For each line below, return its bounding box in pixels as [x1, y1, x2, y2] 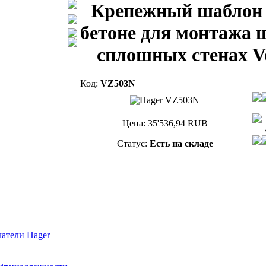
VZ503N [100, 78, 135, 89]
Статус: [116, 138, 150, 148]
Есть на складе [149, 138, 213, 148]
